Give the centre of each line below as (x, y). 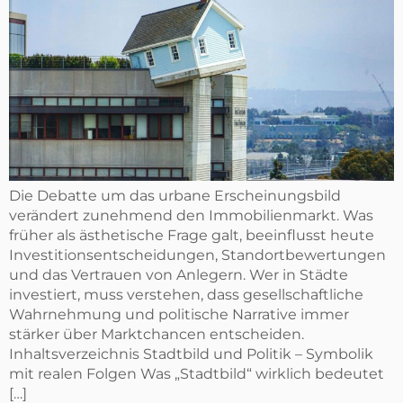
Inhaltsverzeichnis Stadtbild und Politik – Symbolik (191, 354)
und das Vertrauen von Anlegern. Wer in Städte (179, 274)
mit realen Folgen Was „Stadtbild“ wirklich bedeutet (197, 373)
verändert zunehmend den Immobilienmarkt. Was (191, 215)
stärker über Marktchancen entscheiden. (157, 334)
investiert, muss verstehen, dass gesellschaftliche (186, 294)
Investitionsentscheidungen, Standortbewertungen (197, 255)
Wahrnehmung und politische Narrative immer (179, 314)
